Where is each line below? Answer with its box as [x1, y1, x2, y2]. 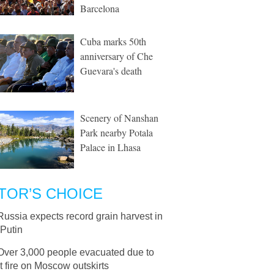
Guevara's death [80, 64, 142, 77]
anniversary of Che [80, 50, 153, 62]
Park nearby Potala [80, 126, 153, 139]
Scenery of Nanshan [80, 111, 158, 124]
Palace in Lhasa [80, 141, 141, 154]
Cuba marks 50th [80, 35, 146, 48]
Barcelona [80, 2, 119, 15]
